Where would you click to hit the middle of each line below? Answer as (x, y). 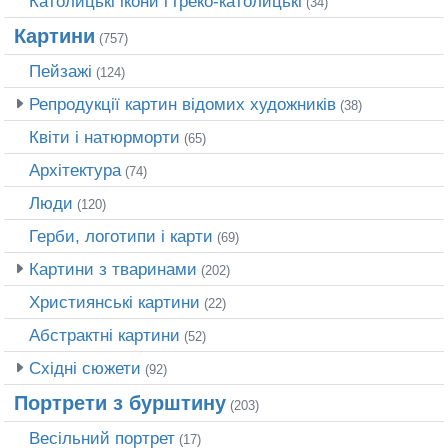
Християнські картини (114, 301)
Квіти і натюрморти (104, 136)
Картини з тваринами (113, 268)
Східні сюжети (85, 367)
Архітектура (75, 169)
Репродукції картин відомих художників (182, 103)
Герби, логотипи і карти (121, 235)
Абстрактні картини (104, 334)
